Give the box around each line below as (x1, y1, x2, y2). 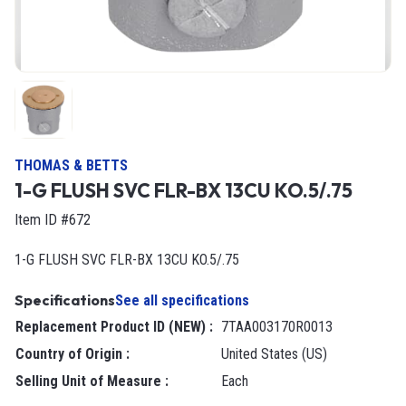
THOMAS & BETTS (14, 157, 128, 175)
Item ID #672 (14, 211, 91, 229)
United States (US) (229, 345, 327, 363)
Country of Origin (24, 345, 122, 363)
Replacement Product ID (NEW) (24, 318, 206, 336)
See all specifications (115, 292, 249, 310)
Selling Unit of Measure (24, 372, 161, 391)
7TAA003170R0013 (228, 318, 333, 336)
